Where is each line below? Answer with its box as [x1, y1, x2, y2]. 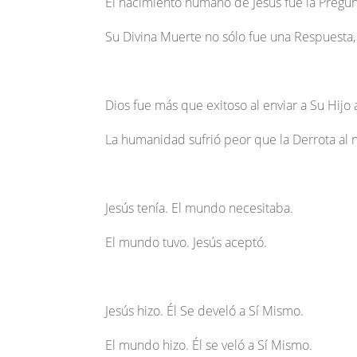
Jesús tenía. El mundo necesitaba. [105, 199, 293, 218]
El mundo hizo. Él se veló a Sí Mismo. [105, 336, 312, 355]
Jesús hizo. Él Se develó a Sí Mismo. [105, 302, 304, 320]
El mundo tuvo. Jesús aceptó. [105, 233, 267, 252]
